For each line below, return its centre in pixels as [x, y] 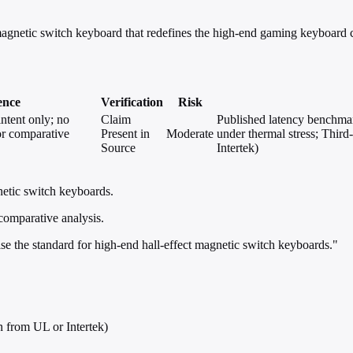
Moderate [190, 134]
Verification [132, 102]
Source [118, 148]
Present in [125, 134]
